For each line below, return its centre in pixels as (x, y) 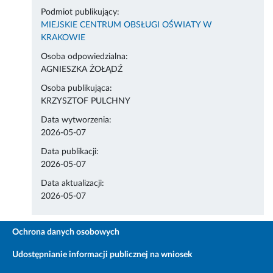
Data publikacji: (70, 152)
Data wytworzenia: (76, 120)
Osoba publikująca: (77, 89)
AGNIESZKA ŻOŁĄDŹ (82, 70)
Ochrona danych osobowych (66, 232)
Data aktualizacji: (73, 184)
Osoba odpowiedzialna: (85, 57)
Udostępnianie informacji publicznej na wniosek (102, 255)
